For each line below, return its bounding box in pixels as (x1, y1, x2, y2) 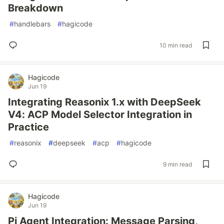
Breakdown (8, 2, 63, 14)
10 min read (159, 41, 192, 49)
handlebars (14, 19, 50, 28)
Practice (8, 121, 49, 133)
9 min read (163, 160, 192, 168)
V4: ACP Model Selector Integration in (8, 108, 192, 120)
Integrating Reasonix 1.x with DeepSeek (8, 96, 201, 108)
